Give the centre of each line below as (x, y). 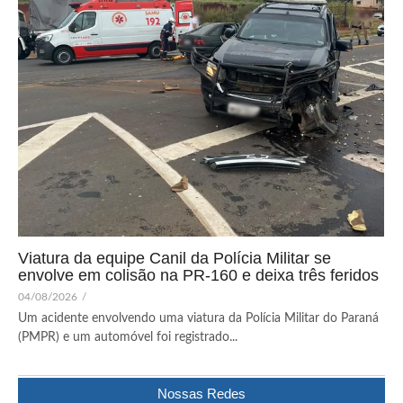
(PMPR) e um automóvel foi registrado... (128, 337)
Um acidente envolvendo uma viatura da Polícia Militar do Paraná (198, 318)
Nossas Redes (201, 393)
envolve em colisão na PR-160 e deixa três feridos (198, 275)
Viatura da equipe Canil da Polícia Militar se (175, 258)
